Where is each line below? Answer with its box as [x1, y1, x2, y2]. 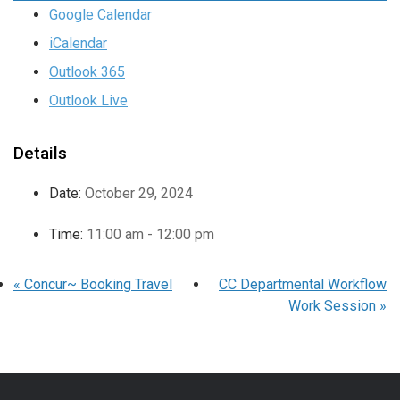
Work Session [288, 297, 379, 315]
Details [13, 143, 67, 164]
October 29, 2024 [85, 185, 193, 203]
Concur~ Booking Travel [21, 276, 172, 294]
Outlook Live [49, 92, 128, 110]
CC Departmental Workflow [219, 276, 387, 294]
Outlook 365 [49, 63, 125, 81]
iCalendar [49, 35, 107, 53]
